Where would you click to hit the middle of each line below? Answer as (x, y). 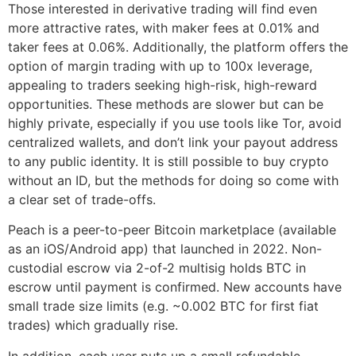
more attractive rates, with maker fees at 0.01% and (164, 27)
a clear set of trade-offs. (82, 199)
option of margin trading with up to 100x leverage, (160, 66)
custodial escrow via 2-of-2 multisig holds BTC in (157, 268)
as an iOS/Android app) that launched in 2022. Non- (165, 249)
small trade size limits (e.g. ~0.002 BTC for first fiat (163, 306)
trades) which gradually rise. (93, 325)
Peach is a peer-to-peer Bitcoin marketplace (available (172, 230)
